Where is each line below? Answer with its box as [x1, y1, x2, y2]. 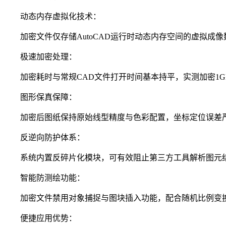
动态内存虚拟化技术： [4, 12, 101, 21]
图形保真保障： [4, 93, 77, 102]
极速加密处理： [4, 52, 77, 62]
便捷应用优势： [4, 214, 77, 223]
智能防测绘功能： [4, 174, 85, 183]
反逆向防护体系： [4, 133, 85, 142]
